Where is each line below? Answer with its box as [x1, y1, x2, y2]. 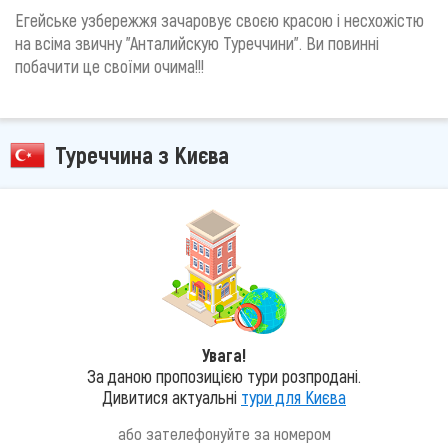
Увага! [202, 344, 246, 367]
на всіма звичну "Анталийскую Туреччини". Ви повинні [15, 32, 379, 54]
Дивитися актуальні [102, 386, 241, 409]
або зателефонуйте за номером [117, 423, 331, 444]
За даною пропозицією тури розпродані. [87, 365, 361, 388]
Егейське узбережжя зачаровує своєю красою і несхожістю [15, 9, 424, 31]
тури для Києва [241, 386, 346, 409]
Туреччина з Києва [55, 139, 229, 169]
